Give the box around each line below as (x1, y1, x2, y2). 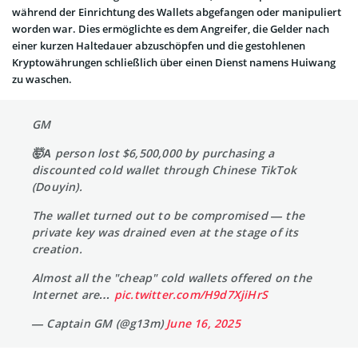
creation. (32, 241, 82, 257)
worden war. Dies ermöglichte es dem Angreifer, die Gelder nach (12, 22, 329, 37)
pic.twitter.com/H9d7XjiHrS (113, 287, 268, 303)
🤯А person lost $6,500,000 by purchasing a (32, 145, 275, 161)
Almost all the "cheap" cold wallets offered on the (32, 270, 312, 286)
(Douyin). (32, 179, 82, 195)
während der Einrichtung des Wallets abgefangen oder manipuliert (12, 5, 341, 20)
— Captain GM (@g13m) (32, 316, 167, 332)
